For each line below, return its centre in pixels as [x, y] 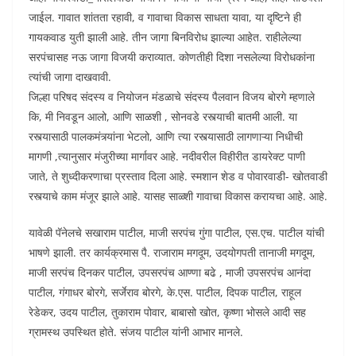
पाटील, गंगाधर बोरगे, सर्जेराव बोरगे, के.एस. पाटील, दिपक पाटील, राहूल [165, 292]
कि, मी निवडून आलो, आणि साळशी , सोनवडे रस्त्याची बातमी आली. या [163, 116]
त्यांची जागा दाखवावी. [70, 76]
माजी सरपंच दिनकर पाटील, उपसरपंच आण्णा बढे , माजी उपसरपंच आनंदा [170, 272]
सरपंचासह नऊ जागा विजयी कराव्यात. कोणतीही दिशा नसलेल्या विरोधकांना [172, 56]
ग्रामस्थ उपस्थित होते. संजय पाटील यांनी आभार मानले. [136, 331]
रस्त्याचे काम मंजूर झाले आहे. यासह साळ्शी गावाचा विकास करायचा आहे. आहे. [178, 195]
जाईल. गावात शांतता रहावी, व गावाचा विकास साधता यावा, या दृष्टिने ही [165, 17]
